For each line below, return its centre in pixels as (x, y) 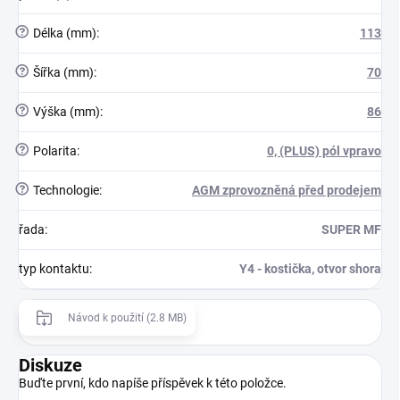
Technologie (65, 190)
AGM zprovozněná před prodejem (287, 190)
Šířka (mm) (62, 72)
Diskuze (50, 365)
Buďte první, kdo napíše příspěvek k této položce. (153, 383)
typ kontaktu (54, 268)
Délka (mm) (63, 33)
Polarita (54, 150)
